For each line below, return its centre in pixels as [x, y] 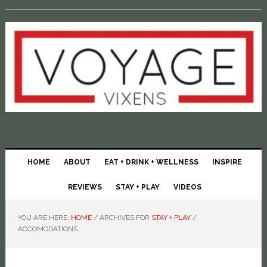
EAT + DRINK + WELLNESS [151, 162]
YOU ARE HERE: [44, 218]
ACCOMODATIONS [47, 229]
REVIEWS [85, 187]
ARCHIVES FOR [124, 218]
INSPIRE [227, 162]
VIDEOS [187, 187]
